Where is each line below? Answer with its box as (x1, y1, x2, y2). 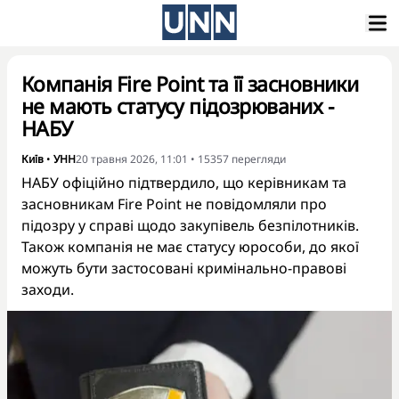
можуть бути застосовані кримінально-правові (21, 258, 346, 278)
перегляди (232, 151, 286, 167)
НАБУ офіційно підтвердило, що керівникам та (21, 173, 346, 192)
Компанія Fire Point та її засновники (21, 69, 359, 98)
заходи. (21, 280, 74, 299)
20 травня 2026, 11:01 (76, 151, 188, 167)
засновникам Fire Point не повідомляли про (21, 194, 327, 214)
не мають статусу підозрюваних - (21, 92, 334, 120)
